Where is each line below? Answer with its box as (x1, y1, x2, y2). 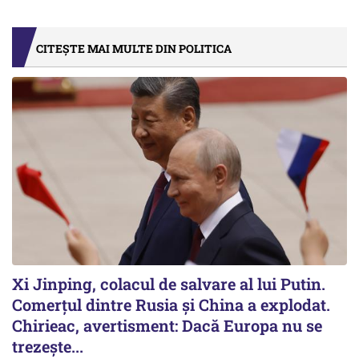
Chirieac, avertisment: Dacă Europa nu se (12, 315, 322, 337)
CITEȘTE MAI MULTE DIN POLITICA (36, 41, 232, 57)
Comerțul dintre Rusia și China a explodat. (12, 294, 330, 316)
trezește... (12, 336, 83, 357)
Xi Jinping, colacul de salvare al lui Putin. (12, 273, 325, 295)
